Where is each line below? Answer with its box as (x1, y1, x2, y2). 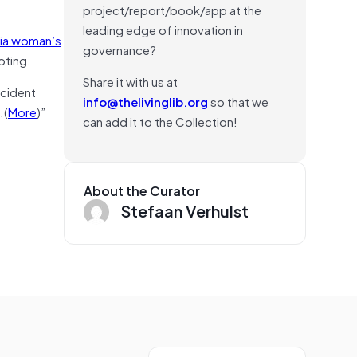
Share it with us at (83, 71, 178, 91)
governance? (83, 39, 156, 59)
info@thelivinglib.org (83, 91, 208, 111)
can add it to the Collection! (83, 111, 237, 131)
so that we (208, 91, 269, 111)
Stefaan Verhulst (121, 197, 249, 223)
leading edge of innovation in (83, 19, 243, 39)
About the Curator (84, 179, 200, 201)
